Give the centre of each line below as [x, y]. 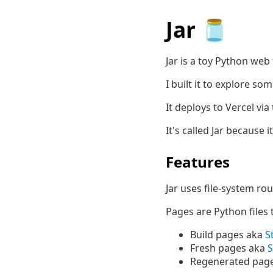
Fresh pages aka [229, 248]
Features [198, 162]
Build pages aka [228, 235]
